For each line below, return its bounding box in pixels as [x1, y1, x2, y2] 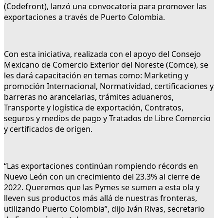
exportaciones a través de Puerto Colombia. [4, 12, 165, 23]
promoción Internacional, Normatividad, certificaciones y [4, 81, 214, 92]
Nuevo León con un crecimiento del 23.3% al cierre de [4, 171, 200, 182]
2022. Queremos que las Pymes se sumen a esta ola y [4, 182, 200, 193]
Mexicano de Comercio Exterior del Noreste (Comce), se [4, 59, 208, 71]
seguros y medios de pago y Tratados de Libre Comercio [4, 113, 211, 124]
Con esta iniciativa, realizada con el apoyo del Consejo [4, 49, 201, 60]
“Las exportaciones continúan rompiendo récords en [4, 161, 198, 172]
